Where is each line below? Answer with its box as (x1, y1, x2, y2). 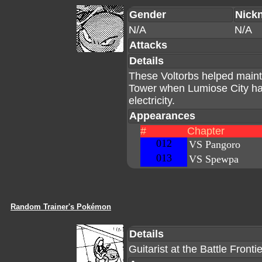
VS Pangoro (189, 139, 240, 150)
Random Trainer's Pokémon (11, 202, 111, 211)
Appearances (129, 110, 195, 122)
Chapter (187, 125, 225, 137)
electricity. (129, 95, 175, 106)
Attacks (129, 39, 167, 51)
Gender (129, 9, 166, 20)
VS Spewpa (189, 153, 239, 165)
